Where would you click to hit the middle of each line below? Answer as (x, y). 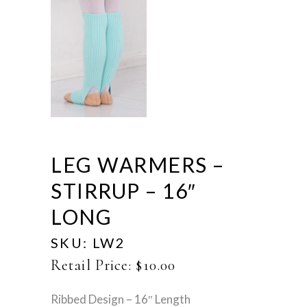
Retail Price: (91, 266)
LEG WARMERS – (138, 165)
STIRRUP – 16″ (124, 191)
